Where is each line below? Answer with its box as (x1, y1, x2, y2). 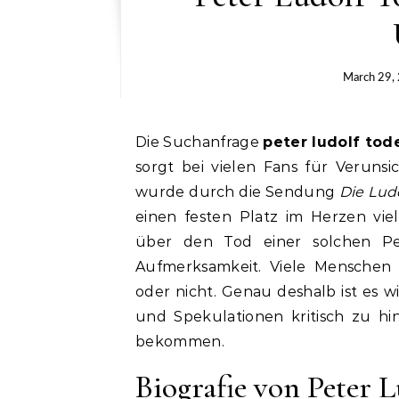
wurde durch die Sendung (135, 183, 339, 200)
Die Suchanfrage (147, 133, 264, 151)
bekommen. (135, 332, 224, 350)
